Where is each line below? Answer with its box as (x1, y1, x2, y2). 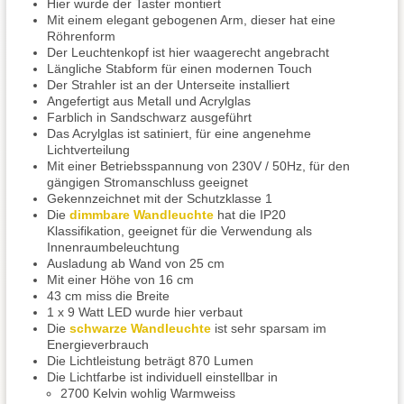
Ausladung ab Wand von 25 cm (47, 256, 225, 271)
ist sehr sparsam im (211, 321, 326, 335)
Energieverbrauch (47, 337, 149, 352)
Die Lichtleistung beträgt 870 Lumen (47, 353, 253, 368)
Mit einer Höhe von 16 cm (47, 272, 194, 287)
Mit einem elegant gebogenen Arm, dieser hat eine (47, 13, 335, 27)
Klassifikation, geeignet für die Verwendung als (47, 224, 312, 238)
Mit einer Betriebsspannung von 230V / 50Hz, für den (47, 159, 350, 173)
